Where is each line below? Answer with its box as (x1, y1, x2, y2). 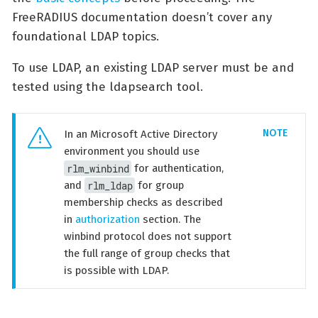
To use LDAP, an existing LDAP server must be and (12, 60, 294, 75)
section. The (140, 213, 201, 226)
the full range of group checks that (64, 247, 230, 261)
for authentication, (131, 162, 224, 175)
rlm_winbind (66, 161, 129, 175)
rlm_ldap (87, 178, 133, 192)
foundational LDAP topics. (12, 28, 159, 44)
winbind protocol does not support (64, 230, 231, 243)
